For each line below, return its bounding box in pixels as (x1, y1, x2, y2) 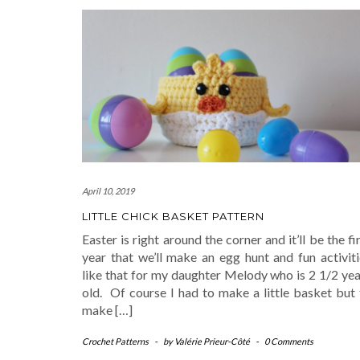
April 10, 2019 (82, 185, 134, 196)
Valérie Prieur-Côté (174, 335, 250, 346)
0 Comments (264, 335, 313, 346)
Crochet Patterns (82, 335, 149, 346)
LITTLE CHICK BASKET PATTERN (82, 209, 264, 223)
